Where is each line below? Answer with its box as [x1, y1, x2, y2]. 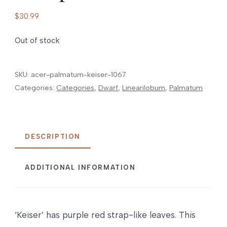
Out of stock [15, 35, 60, 45]
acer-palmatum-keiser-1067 [31, 69, 127, 79]
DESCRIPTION [25, 133, 81, 141]
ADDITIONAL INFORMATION [25, 164, 136, 172]
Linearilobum [122, 83, 166, 92]
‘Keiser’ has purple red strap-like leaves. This [15, 210, 196, 220]
